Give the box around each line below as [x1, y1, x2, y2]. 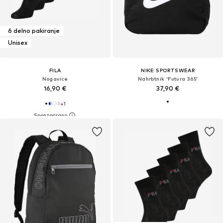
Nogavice [42, 75, 68, 82]
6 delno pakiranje [8, 27, 60, 35]
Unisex [8, 39, 27, 47]
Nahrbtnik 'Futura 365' [137, 75, 198, 82]
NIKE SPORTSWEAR [141, 67, 195, 73]
